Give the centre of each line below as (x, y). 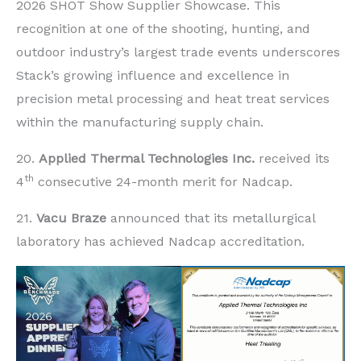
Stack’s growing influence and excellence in (153, 75)
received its (292, 158)
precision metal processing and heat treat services (173, 98)
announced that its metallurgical (211, 218)
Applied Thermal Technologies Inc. (147, 158)
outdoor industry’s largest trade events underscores (178, 52)
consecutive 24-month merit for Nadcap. (163, 181)
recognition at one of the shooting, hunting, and (163, 28)
